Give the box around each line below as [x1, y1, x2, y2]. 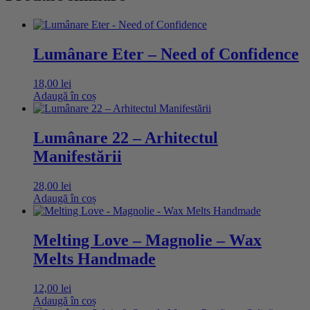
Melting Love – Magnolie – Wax [33, 230, 262, 249]
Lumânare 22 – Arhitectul [33, 128, 218, 147]
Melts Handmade [33, 249, 156, 268]
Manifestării [33, 147, 122, 165]
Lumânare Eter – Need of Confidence [33, 45, 299, 63]
